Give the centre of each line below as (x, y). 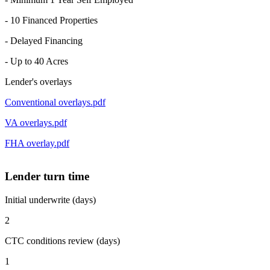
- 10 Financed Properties (51, 20)
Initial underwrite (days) (50, 199)
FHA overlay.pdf (37, 143)
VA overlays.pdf (36, 123)
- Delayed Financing (44, 41)
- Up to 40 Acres (36, 61)
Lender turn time (47, 176)
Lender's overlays (38, 82)
